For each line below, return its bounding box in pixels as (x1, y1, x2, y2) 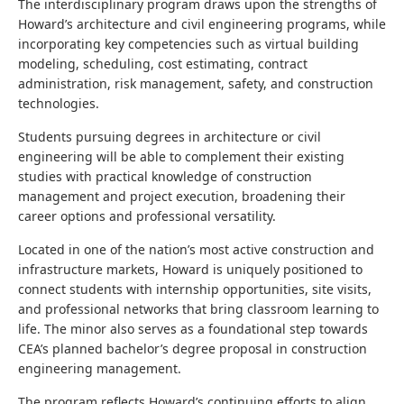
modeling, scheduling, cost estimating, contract (18, 55, 308, 72)
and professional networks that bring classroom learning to (18, 300, 379, 317)
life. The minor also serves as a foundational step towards (18, 320, 368, 337)
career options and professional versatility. (18, 207, 276, 225)
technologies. (18, 95, 99, 112)
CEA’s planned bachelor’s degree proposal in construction (18, 340, 367, 357)
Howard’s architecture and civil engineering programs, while (18, 15, 386, 32)
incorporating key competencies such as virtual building (18, 35, 359, 52)
